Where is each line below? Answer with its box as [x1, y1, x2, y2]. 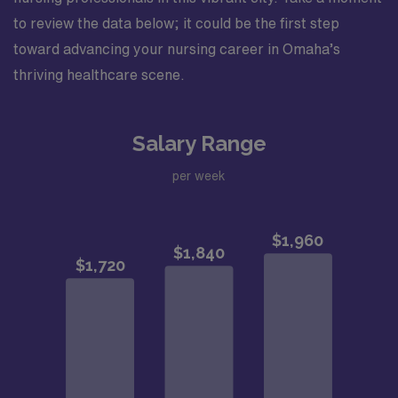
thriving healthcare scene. [13, 68, 185, 82]
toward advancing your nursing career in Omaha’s [13, 42, 340, 56]
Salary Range [131, 131, 267, 156]
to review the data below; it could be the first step [13, 16, 339, 30]
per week [172, 169, 226, 182]
